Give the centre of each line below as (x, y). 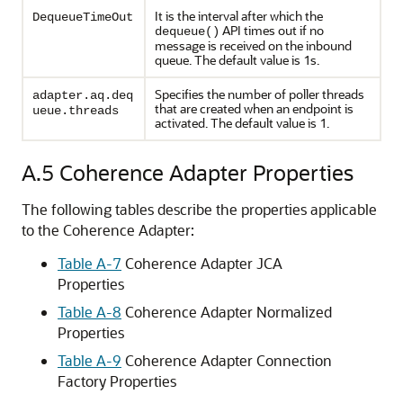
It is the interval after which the (239, 16)
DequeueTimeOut (83, 17)
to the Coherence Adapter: (108, 230)
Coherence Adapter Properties (206, 172)
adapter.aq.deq (83, 95)
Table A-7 (90, 263)
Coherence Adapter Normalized (227, 312)
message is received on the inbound (253, 45)
